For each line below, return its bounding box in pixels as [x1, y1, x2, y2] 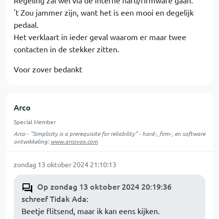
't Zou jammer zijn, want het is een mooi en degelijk [14, 7, 194, 17]
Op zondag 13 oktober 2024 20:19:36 [37, 180, 172, 192]
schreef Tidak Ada [22, 193, 87, 204]
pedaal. [14, 19, 39, 29]
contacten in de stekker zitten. [14, 44, 119, 54]
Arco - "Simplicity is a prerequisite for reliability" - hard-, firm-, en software [14, 129, 205, 137]
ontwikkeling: [14, 137, 50, 145]
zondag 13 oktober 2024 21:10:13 [14, 159, 116, 169]
